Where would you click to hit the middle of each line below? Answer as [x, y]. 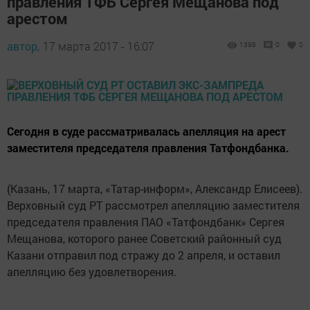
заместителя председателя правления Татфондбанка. [148, 148]
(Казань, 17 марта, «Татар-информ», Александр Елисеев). [155, 189]
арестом [37, 19]
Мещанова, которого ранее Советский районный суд [144, 239]
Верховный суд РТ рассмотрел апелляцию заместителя [153, 206]
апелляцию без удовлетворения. [92, 272]
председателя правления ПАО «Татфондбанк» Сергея [146, 222]
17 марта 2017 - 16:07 [99, 46]
